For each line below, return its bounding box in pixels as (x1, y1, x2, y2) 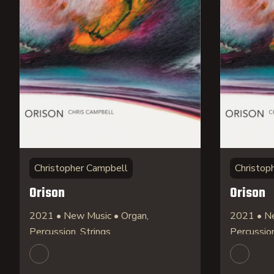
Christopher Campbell (34, 161, 128, 175)
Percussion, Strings (29, 225, 111, 239)
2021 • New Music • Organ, (29, 209, 149, 223)
